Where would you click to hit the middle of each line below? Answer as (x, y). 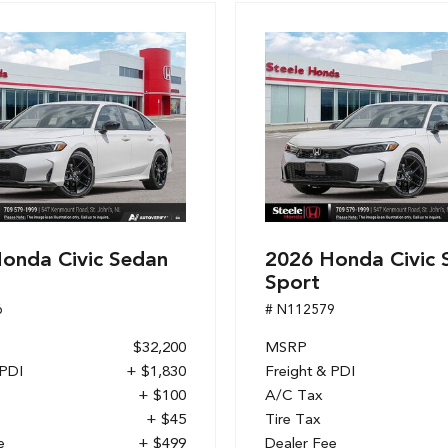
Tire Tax (293, 418)
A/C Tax (294, 394)
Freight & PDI (310, 370)
